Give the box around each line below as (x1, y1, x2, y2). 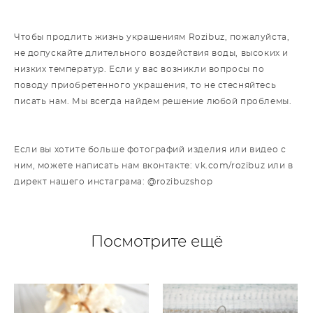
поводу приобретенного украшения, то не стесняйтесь (14, 81, 277, 89)
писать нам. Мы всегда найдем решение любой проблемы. (14, 97, 292, 105)
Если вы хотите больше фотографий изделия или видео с (14, 145, 286, 154)
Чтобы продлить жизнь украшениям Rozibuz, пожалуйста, (14, 33, 290, 41)
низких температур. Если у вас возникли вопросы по (14, 65, 265, 73)
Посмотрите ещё (90, 234, 223, 249)
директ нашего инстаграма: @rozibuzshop (14, 177, 213, 186)
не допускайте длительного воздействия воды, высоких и (14, 49, 289, 57)
